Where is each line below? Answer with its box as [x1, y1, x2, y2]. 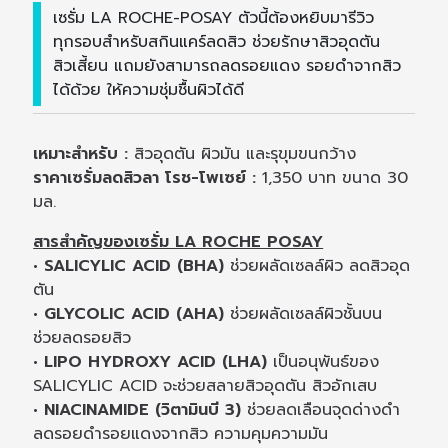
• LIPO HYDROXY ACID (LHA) [33, 350, 268, 375]
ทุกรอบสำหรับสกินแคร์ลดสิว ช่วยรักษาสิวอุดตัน [53, 30, 381, 55]
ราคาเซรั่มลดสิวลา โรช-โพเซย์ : [33, 166, 257, 191]
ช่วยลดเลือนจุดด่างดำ [241, 398, 401, 423]
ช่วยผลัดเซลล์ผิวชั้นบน [230, 302, 383, 327]
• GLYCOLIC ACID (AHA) [33, 302, 231, 327]
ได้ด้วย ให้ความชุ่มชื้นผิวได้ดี [53, 78, 245, 103]
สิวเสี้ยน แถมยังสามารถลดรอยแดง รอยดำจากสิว [53, 54, 402, 79]
